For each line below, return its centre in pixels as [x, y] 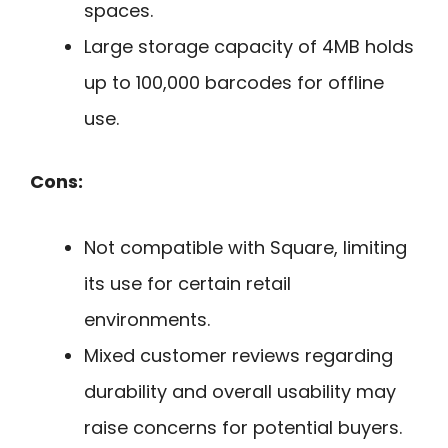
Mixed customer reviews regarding [238, 356]
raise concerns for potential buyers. [243, 428]
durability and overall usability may [240, 392]
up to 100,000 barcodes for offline [234, 82]
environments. [147, 320]
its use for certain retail [187, 284]
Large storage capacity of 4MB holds [249, 46]
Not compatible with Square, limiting [245, 248]
